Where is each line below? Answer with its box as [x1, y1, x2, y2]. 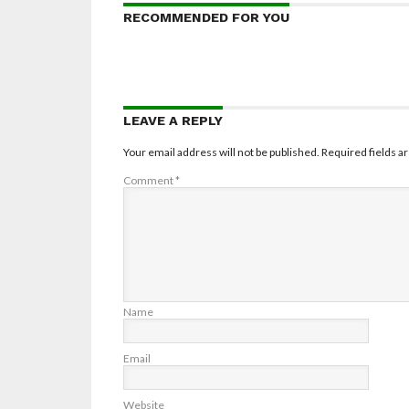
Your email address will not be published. [122, 145, 320, 160]
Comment [122, 173, 175, 188]
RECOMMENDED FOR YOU [122, 10, 289, 26]
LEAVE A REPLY [122, 113, 223, 129]
